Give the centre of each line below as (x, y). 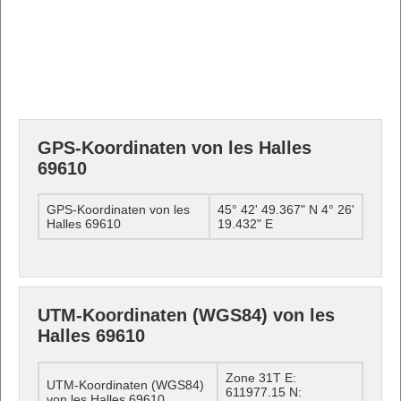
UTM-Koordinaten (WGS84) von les (186, 316)
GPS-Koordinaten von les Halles (175, 147)
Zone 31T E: (261, 377)
